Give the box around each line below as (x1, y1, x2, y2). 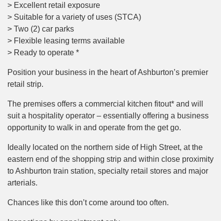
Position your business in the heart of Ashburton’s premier (7, 68, 208, 76)
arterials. (7, 179, 37, 187)
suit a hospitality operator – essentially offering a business (7, 111, 209, 120)
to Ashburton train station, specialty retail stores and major (7, 167, 208, 175)
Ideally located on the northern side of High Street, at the (7, 143, 203, 151)
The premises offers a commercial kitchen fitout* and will (7, 100, 203, 108)
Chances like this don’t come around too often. (7, 198, 169, 207)
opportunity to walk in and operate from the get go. (7, 123, 181, 132)
